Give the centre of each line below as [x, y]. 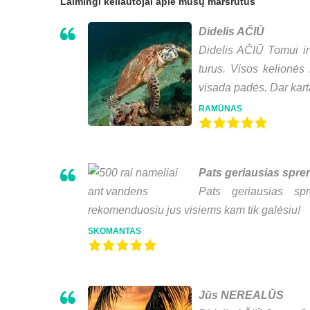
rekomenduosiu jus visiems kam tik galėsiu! [194, 210]
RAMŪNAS [220, 109]
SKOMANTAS [115, 231]
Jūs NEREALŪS [241, 295]
